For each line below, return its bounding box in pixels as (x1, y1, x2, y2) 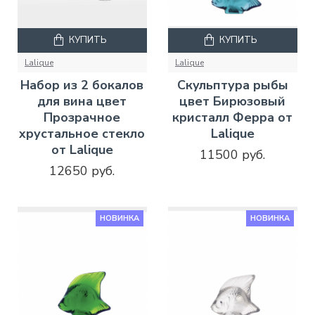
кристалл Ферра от (172, 109, 293, 127)
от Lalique (51, 141, 113, 159)
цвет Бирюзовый (179, 93, 286, 110)
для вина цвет (37, 93, 127, 110)
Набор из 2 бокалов (20, 77, 144, 94)
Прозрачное (44, 109, 121, 127)
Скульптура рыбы (176, 77, 288, 94)
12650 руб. (49, 162, 115, 180)
